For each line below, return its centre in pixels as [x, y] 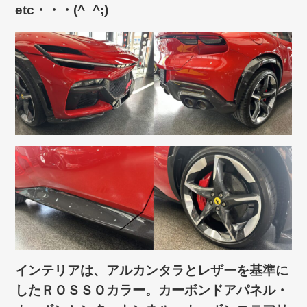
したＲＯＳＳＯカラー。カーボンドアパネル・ [152, 290]
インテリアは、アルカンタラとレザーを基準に [152, 270]
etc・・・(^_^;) [62, 10]
